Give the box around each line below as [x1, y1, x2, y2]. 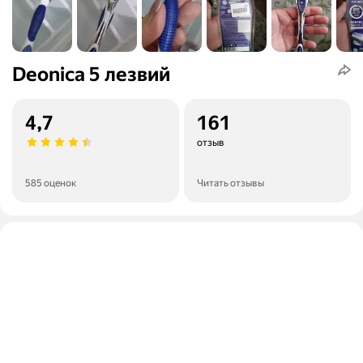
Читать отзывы [197, 177, 264, 190]
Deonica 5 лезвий [12, 63, 170, 87]
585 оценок [25, 177, 76, 190]
